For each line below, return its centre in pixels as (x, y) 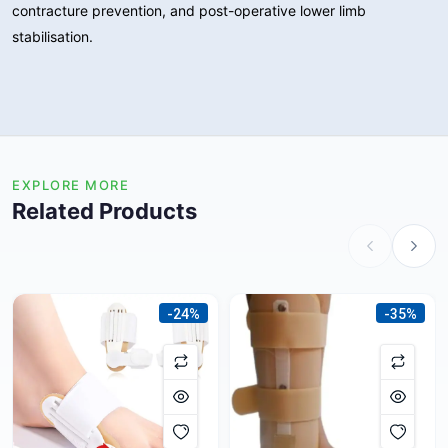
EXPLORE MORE (70, 184)
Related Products (104, 210)
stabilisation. (52, 36)
